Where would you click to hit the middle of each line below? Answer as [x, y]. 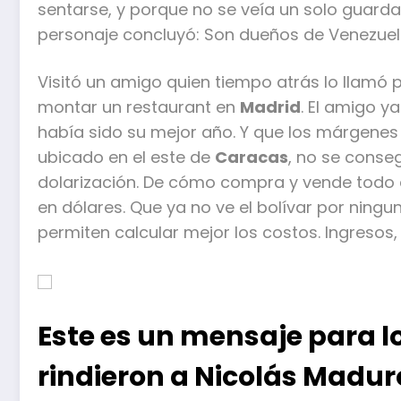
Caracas [252, 158]
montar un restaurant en [139, 107]
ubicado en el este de [126, 158]
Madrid [270, 107]
